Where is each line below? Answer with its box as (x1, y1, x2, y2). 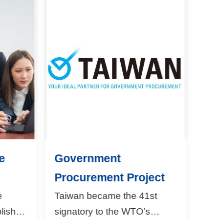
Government (54, 152, 121, 165)
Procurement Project (54, 171, 165, 184)
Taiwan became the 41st (54, 190, 157, 201)
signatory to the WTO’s (54, 206, 151, 217)
